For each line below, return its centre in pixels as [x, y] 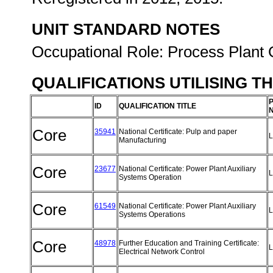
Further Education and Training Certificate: [189, 243]
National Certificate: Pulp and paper [178, 132]
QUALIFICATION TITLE [158, 106]
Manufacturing [144, 140]
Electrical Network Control [163, 252]
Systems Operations [153, 214]
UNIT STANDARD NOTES [126, 29]
